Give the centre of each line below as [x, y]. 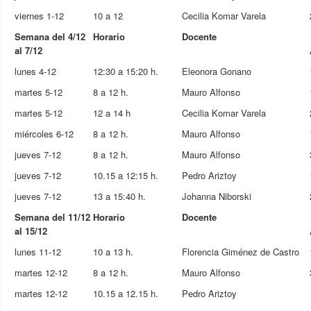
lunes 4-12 [35, 71]
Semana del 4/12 [50, 36]
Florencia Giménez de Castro [241, 252]
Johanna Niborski [217, 196]
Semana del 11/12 [52, 217]
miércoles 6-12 [44, 134]
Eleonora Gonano [217, 71]
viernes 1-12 [39, 16]
